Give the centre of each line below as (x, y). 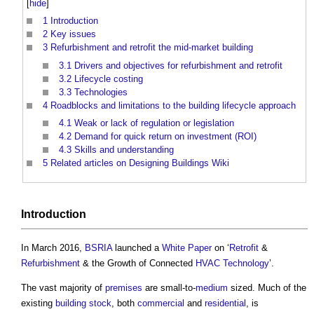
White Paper (187, 248)
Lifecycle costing (109, 78)
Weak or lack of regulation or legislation (154, 123)
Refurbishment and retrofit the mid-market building (152, 48)
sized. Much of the (267, 288)
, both (124, 303)
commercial (161, 303)
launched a (137, 248)
